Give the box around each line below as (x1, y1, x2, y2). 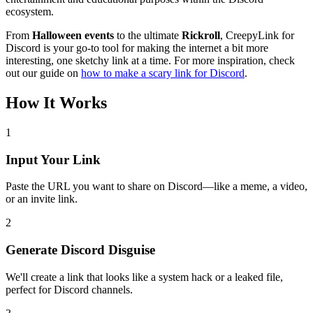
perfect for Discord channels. (6, 283, 133, 296)
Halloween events (32, 29, 114, 42)
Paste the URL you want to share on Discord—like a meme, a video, (6, 180, 307, 193)
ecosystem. (6, 6, 54, 18)
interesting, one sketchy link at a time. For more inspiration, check (6, 54, 295, 67)
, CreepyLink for (220, 29, 294, 42)
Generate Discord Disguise (6, 242, 155, 258)
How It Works (6, 93, 107, 112)
